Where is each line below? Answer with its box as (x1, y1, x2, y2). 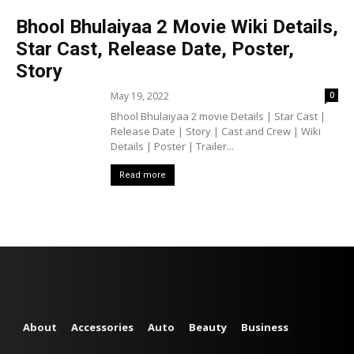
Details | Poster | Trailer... (111, 139, 234, 153)
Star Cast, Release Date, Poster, (16, 38, 294, 60)
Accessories (71, 320, 134, 334)
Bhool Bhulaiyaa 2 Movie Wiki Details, (16, 16, 338, 38)
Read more (119, 170, 166, 180)
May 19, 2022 (111, 89, 169, 103)
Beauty (189, 320, 227, 334)
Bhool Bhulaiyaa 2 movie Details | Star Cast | (111, 109, 326, 123)
